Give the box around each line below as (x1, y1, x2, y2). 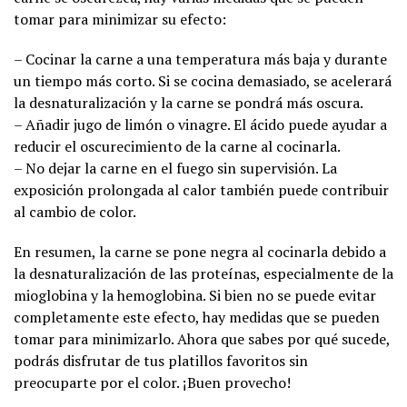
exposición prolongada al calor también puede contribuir (14, 180, 389, 201)
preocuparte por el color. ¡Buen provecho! (14, 372, 291, 393)
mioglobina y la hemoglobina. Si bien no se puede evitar (14, 285, 376, 306)
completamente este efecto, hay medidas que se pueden (14, 307, 380, 328)
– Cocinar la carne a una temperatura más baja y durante (14, 49, 387, 70)
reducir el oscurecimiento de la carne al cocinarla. (14, 136, 341, 157)
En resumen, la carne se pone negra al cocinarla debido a (14, 242, 386, 263)
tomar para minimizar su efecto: (14, 9, 226, 30)
